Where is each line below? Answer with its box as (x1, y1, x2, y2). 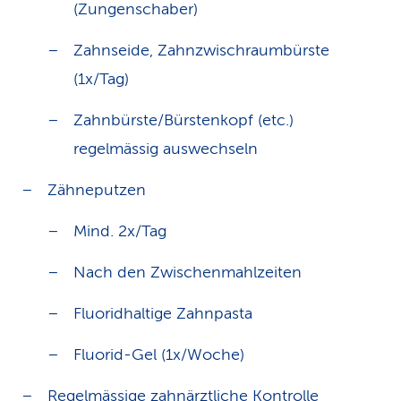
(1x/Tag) (73, 70, 129, 88)
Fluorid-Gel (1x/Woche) (73, 346, 244, 363)
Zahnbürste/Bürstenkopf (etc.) (73, 111, 294, 129)
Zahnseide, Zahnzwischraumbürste (73, 41, 329, 59)
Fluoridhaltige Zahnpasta (73, 304, 252, 322)
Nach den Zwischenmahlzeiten (73, 263, 302, 281)
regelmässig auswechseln (73, 140, 258, 158)
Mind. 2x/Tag (73, 222, 166, 240)
